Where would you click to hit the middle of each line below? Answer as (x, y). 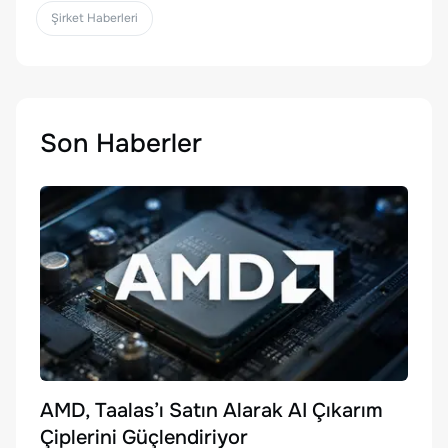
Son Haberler (121, 144)
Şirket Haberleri (94, 18)
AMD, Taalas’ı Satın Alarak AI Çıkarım (211, 410)
